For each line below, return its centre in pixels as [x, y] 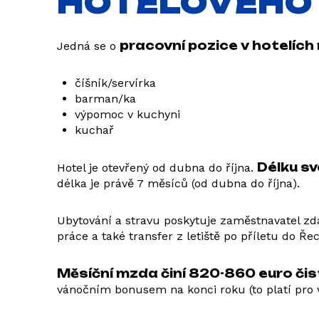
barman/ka [105, 99]
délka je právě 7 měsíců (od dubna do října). [178, 183]
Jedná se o [88, 46]
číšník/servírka [115, 83]
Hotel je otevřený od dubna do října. [157, 168]
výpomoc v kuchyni [127, 114]
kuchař [94, 130]
